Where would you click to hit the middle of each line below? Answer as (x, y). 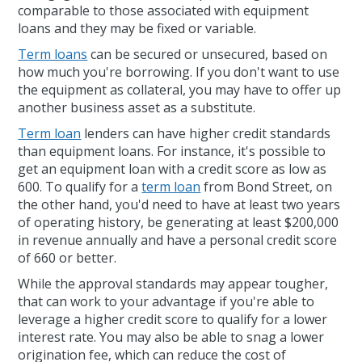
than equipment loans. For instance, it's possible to (172, 152)
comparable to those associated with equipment (164, 11)
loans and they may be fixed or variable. (137, 29)
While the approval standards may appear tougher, (173, 284)
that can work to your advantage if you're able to (166, 302)
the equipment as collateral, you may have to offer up (180, 90)
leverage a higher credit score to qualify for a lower (173, 320)
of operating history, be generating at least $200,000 (179, 223)
